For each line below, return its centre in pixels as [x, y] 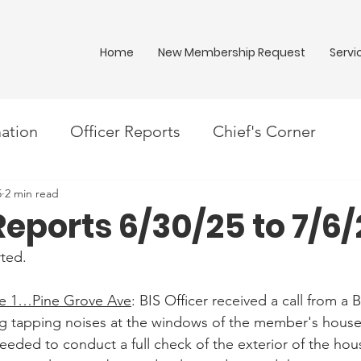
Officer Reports [125, 131]
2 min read [32, 193]
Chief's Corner [264, 131]
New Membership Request [232, 52]
